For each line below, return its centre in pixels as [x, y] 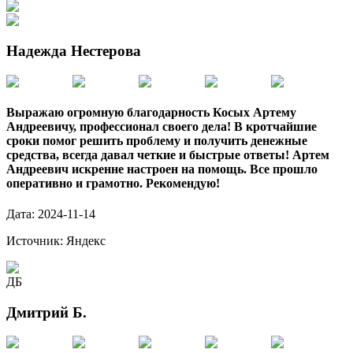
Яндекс [86, 241]
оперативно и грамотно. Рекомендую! [113, 183]
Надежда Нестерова [74, 50]
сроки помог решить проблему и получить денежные [157, 140]
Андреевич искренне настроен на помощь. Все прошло [162, 169]
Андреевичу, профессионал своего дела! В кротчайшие [162, 126]
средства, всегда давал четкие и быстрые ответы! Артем [168, 154]
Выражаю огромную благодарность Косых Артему [151, 112]
